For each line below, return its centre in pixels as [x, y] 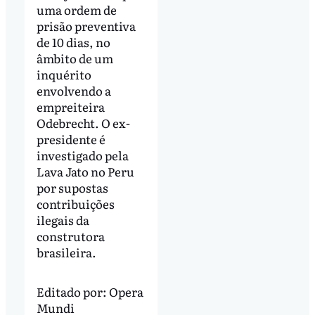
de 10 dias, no [73, 41]
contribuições [75, 203]
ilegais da [63, 219]
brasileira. [66, 252]
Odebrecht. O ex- [83, 122]
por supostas [72, 187]
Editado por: [72, 292]
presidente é [71, 139]
